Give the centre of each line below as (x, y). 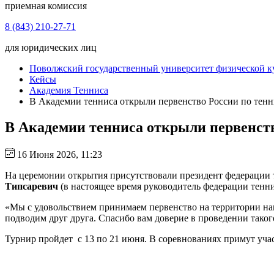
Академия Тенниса (69, 90)
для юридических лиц (51, 47)
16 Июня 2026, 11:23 (58, 154)
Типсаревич (31, 186)
